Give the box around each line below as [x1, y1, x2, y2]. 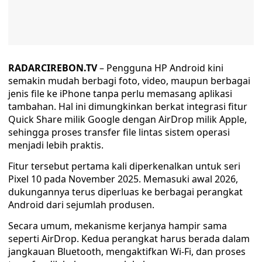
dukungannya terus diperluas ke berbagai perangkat [8, 185, 243, 198]
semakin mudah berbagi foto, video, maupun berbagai [8, 74, 250, 87]
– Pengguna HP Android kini [97, 61, 223, 74]
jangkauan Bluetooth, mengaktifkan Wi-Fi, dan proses [8, 245, 246, 258]
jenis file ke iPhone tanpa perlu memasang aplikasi [8, 87, 232, 100]
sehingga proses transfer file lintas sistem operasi [8, 126, 230, 139]
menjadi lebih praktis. [8, 139, 104, 151]
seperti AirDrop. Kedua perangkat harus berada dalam [8, 232, 250, 245]
